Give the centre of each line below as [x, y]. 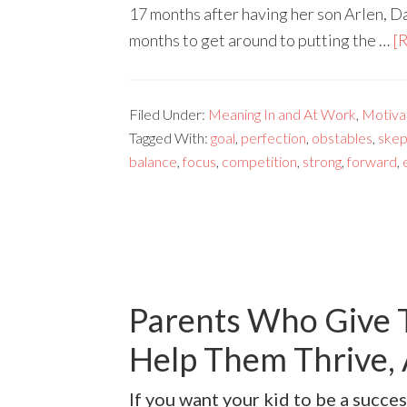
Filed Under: [169, 114]
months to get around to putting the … [261, 40]
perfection [273, 137]
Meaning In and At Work [282, 114]
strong [322, 161]
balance [153, 161]
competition [259, 161]
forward [372, 161]
